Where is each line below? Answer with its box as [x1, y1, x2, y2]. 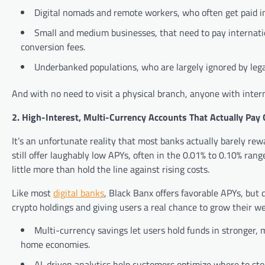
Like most [12, 186, 53, 201]
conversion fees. [21, 40, 85, 54]
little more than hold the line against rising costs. [12, 162, 209, 177]
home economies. [21, 237, 90, 252]
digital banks [53, 186, 104, 201]
